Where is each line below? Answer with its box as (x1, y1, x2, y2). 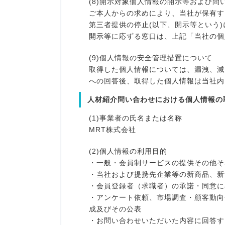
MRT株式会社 (89, 126, 136, 134)
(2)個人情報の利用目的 (89, 148, 167, 155)
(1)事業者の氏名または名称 (89, 115, 182, 122)
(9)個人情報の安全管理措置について (89, 54, 212, 62)
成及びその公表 (89, 205, 142, 213)
